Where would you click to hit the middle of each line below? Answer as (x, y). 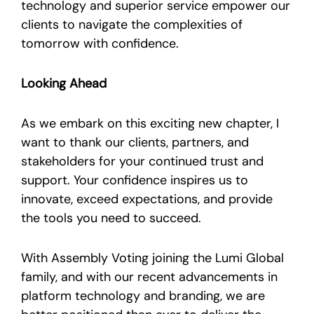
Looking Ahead (64, 83)
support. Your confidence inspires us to (135, 180)
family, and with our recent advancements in (149, 277)
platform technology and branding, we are (143, 295)
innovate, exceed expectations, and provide (147, 199)
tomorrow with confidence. (100, 43)
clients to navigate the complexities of (132, 24)
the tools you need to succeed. (111, 218)
